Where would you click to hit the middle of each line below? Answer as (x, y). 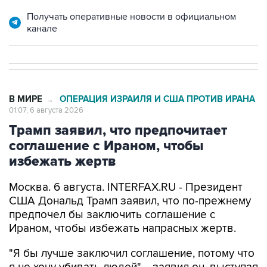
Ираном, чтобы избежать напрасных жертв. (122, 229)
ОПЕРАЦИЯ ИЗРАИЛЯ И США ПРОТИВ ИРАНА (157, 99)
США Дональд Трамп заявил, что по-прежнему (130, 201)
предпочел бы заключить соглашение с (112, 215)
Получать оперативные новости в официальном (131, 17)
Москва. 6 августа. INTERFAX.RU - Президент (126, 187)
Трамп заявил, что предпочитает (118, 131)
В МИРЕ (26, 99)
